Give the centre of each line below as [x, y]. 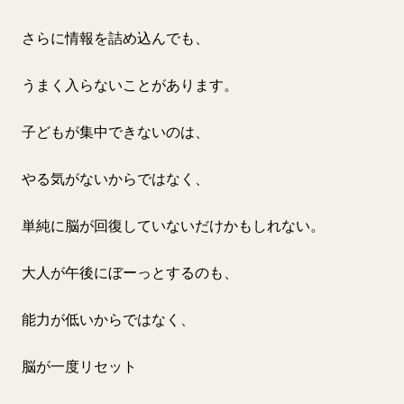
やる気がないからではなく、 [115, 179]
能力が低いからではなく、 [108, 319]
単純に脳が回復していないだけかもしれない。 [173, 225]
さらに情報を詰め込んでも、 [115, 38]
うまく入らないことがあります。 [130, 85]
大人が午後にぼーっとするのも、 [130, 272]
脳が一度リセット [79, 366]
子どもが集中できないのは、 [115, 132]
